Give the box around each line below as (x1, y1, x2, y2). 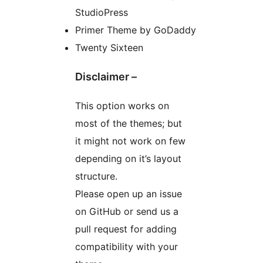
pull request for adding (75, 223, 177, 235)
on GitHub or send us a (75, 205, 178, 218)
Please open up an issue (75, 188, 182, 200)
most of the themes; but (75, 117, 182, 130)
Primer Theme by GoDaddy (75, 24, 196, 36)
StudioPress (75, 6, 128, 19)
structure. (75, 170, 117, 183)
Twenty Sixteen (75, 42, 143, 54)
